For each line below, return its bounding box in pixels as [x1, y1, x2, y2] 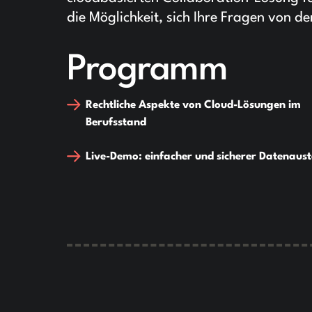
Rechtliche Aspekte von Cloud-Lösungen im [86, 100, 302, 111]
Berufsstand [86, 117, 147, 129]
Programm [67, 52, 228, 88]
